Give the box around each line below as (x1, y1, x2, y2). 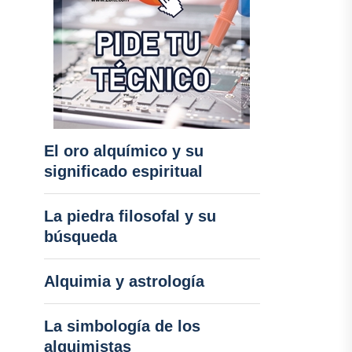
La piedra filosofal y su (43, 207, 216, 225)
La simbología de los (43, 317, 200, 335)
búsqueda (43, 228, 117, 245)
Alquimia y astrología (43, 273, 204, 290)
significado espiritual (43, 163, 203, 180)
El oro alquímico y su (43, 142, 203, 159)
